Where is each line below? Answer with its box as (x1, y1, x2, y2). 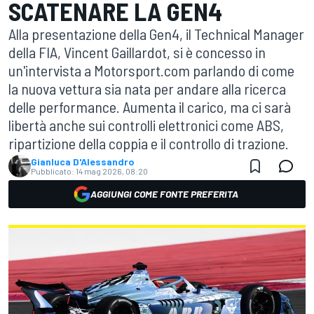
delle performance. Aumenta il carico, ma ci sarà (8, 97, 291, 116)
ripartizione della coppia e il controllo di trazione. (8, 134, 289, 152)
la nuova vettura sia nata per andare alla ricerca (8, 79, 286, 97)
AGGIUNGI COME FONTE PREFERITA (90, 188, 238, 200)
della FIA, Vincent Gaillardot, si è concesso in (8, 43, 266, 61)
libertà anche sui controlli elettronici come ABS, (8, 116, 284, 134)
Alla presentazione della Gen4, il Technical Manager (8, 25, 304, 43)
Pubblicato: (31, 166, 74, 176)
